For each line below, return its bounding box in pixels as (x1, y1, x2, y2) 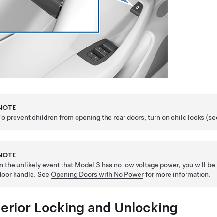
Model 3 (75, 161, 101, 169)
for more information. (144, 170, 211, 178)
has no (100, 161, 124, 169)
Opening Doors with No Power (51, 170, 144, 178)
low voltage (123, 161, 159, 169)
